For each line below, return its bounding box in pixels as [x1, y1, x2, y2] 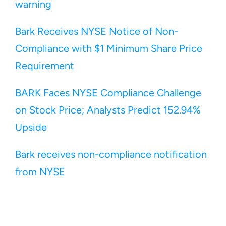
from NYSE [15, 165, 65, 178]
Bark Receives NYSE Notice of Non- [15, 25, 178, 37]
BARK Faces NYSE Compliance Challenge [15, 87, 201, 99]
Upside [15, 121, 47, 133]
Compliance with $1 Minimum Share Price [15, 42, 202, 54]
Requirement [15, 60, 74, 72]
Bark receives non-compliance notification [15, 148, 207, 160]
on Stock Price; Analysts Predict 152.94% [15, 104, 201, 116]
